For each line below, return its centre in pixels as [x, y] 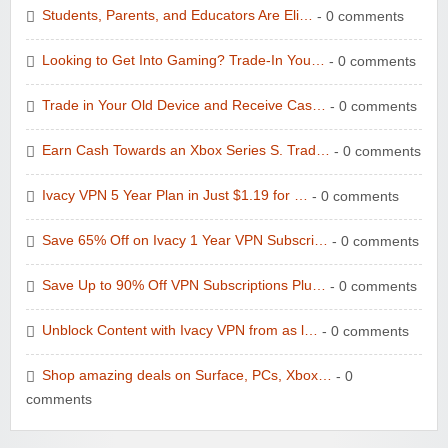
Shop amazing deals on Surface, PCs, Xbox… [187, 376]
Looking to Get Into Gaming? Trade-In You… [183, 61]
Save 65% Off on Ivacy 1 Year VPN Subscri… [185, 241]
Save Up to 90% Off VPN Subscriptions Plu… [184, 286]
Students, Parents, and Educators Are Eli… [177, 16]
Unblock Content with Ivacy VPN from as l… [180, 331]
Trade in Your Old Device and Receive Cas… [184, 106]
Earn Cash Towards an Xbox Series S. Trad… [186, 151]
